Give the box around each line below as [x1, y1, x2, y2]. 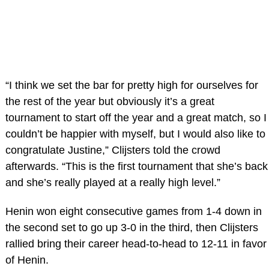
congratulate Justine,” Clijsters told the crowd [5, 144, 220, 157]
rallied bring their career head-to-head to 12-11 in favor [5, 238, 267, 250]
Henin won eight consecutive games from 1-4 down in [5, 205, 262, 218]
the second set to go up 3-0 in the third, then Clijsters [5, 222, 258, 234]
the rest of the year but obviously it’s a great [5, 95, 214, 108]
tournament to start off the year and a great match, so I [5, 112, 267, 124]
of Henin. [5, 254, 49, 267]
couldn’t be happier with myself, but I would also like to [5, 128, 265, 141]
